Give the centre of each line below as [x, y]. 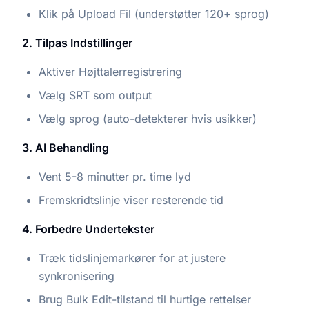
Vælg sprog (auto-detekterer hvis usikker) [148, 118]
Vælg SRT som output [95, 95]
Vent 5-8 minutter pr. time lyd [115, 176]
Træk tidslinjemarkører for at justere [132, 258]
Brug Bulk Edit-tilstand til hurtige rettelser [145, 299]
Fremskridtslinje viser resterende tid [131, 200]
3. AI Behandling [66, 147]
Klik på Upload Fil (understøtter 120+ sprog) [154, 13]
